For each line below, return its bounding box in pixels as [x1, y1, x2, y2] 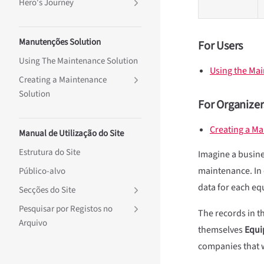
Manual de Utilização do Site [19, 127, 124, 140]
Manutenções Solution [19, 36, 101, 48]
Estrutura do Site [19, 146, 80, 159]
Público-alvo [19, 165, 65, 177]
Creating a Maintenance [19, 74, 107, 86]
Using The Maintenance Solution [19, 55, 138, 67]
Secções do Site [19, 184, 75, 196]
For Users [198, 38, 243, 54]
